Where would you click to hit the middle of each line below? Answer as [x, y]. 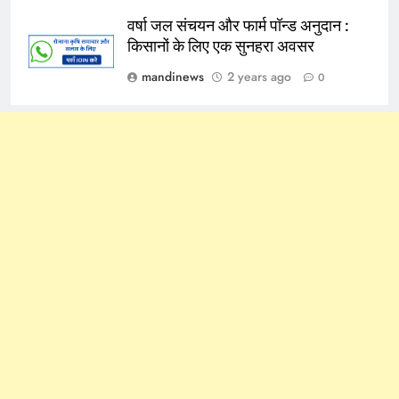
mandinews [173, 76]
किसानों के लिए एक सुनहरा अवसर [221, 46]
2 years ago [259, 76]
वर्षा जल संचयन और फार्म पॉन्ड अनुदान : [238, 25]
